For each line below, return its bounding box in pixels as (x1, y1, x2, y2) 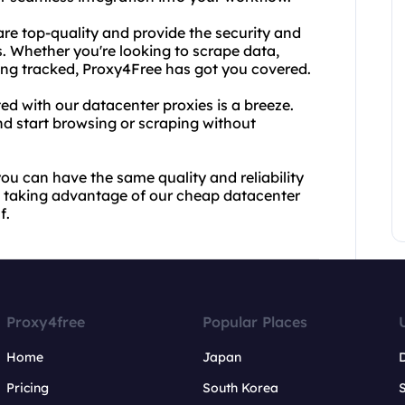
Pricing (6, 380, 50, 396)
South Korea (202, 380, 278, 396)
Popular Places (202, 313, 307, 331)
